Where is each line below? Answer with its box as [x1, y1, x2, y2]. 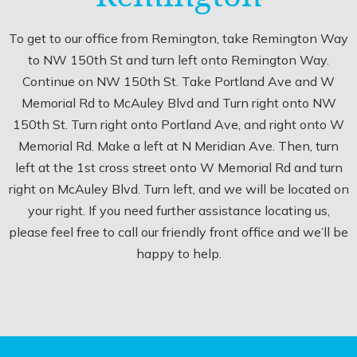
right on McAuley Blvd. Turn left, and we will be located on [8, 181, 349, 198]
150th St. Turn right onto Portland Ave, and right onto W [13, 116, 344, 133]
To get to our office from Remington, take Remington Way [9, 30, 348, 47]
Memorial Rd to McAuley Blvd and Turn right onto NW [21, 95, 336, 112]
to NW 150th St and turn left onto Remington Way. [28, 52, 329, 69]
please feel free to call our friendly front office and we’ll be [9, 224, 348, 241]
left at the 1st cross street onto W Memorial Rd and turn [14, 159, 343, 176]
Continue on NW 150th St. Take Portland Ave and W [22, 73, 335, 90]
